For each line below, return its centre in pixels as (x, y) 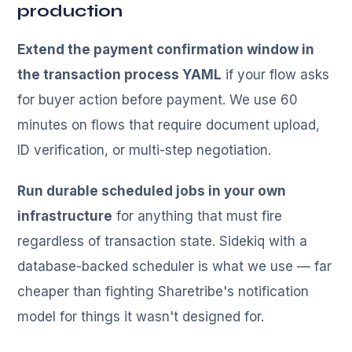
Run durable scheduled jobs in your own (152, 191)
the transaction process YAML (120, 75)
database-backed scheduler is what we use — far (175, 267)
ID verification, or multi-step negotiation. (145, 150)
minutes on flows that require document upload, (169, 125)
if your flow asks (276, 75)
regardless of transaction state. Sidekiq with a (163, 242)
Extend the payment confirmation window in (166, 50)
